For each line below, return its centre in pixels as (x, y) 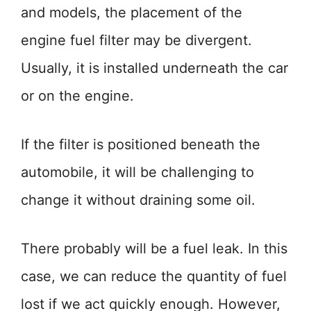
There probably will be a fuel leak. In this (154, 249)
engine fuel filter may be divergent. (136, 40)
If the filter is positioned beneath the (141, 144)
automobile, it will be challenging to (137, 172)
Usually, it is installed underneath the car (154, 68)
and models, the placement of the (132, 12)
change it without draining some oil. (138, 200)
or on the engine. (77, 96)
